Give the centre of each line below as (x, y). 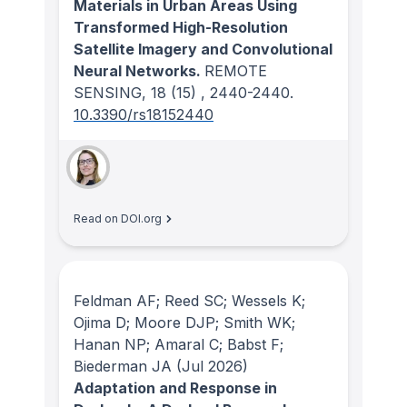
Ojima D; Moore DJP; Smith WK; (184, 322)
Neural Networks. (139, 71)
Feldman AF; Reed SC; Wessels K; (189, 300)
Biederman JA (123, 366)
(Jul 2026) (210, 366)
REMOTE (236, 71)
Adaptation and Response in (175, 387)
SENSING (108, 93)
